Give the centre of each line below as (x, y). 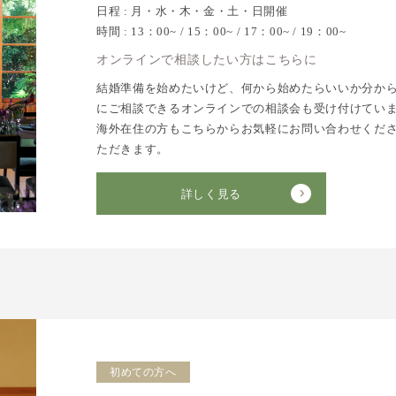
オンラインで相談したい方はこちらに (206, 60)
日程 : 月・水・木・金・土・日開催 (192, 11)
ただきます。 (132, 149)
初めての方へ (143, 372)
